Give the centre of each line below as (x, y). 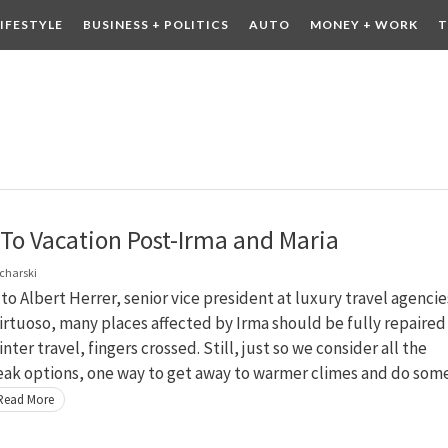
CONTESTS (101, 74)
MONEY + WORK (363, 24)
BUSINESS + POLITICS (155, 24)
